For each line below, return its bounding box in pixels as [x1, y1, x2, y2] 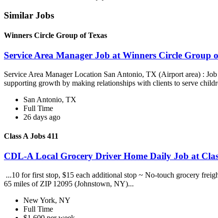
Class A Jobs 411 [4, 132, 58, 141]
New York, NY [23, 196, 71, 205]
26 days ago [23, 112, 60, 121]
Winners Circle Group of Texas [4, 31, 107, 39]
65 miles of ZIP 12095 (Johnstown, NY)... [4, 180, 136, 188]
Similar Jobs [4, 10, 54, 20]
